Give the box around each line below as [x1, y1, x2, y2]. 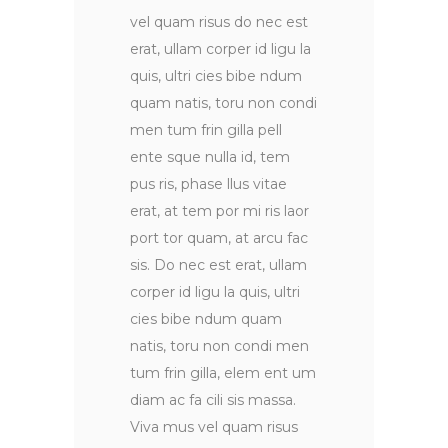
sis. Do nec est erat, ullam [130, 256, 307, 275]
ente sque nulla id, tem [130, 148, 290, 167]
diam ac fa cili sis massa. [130, 391, 296, 410]
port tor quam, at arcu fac [130, 229, 308, 248]
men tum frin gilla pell [130, 121, 282, 140]
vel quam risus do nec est [130, 13, 308, 32]
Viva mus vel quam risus [130, 418, 298, 437]
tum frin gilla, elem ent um [130, 364, 316, 383]
